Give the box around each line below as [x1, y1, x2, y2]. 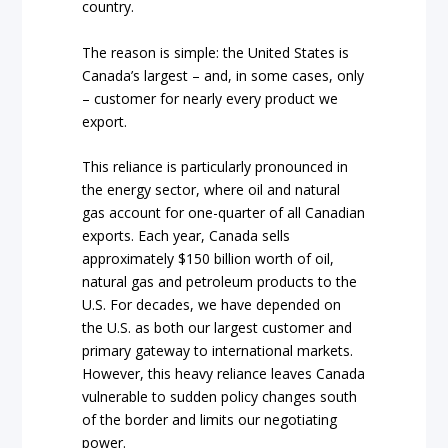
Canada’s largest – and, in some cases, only [82, 65, 365, 85]
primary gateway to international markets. [82, 341, 354, 361]
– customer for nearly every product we [82, 88, 339, 108]
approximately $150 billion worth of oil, [82, 249, 335, 269]
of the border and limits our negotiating [82, 410, 338, 430]
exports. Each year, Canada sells [82, 226, 291, 246]
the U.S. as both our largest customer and [82, 318, 353, 338]
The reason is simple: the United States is [82, 42, 350, 62]
